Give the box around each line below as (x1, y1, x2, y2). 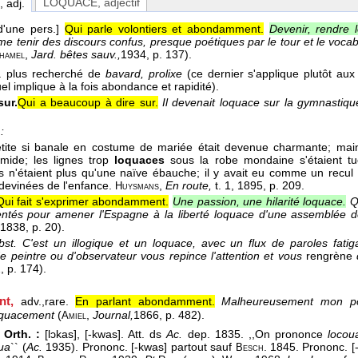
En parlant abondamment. (75, 295, 215, 308)
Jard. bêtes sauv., (31, 48, 121, 62)
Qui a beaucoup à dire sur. (18, 96, 158, 109)
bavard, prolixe (105, 67, 187, 81)
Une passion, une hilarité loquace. (172, 195, 347, 209)
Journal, (93, 308, 133, 322)
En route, (165, 179, 215, 193)
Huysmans (115, 181, 159, 193)
